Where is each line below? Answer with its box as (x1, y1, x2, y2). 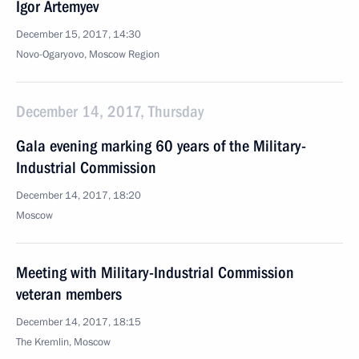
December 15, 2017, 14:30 (16, 27, 141, 42)
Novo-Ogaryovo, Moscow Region (16, 47, 159, 62)
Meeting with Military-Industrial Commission (16, 263, 294, 282)
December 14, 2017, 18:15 (16, 315, 141, 329)
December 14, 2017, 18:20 (16, 188, 141, 203)
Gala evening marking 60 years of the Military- (16, 136, 306, 155)
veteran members (16, 284, 122, 304)
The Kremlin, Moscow (16, 335, 111, 349)
